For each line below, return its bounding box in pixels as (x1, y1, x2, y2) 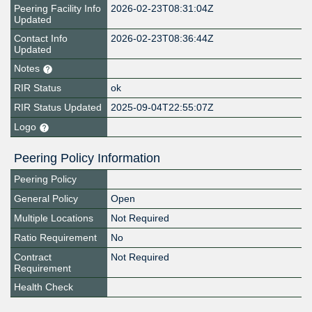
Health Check (14, 281, 73, 293)
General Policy (14, 193, 78, 205)
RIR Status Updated (14, 102, 102, 114)
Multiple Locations (14, 212, 93, 224)
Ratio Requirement (14, 232, 97, 244)
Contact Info (14, 33, 68, 45)
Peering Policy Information (14, 151, 160, 166)
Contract (14, 251, 52, 263)
